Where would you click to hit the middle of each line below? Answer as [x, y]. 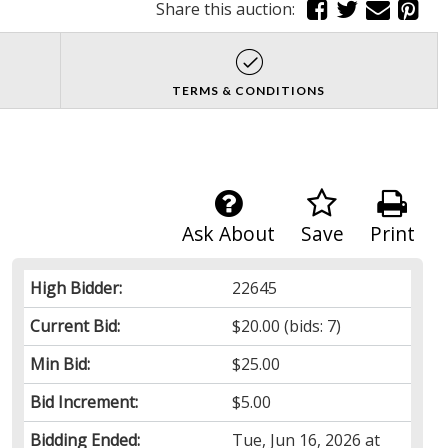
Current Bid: [74, 325]
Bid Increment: [83, 401]
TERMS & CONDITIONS [249, 90]
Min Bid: [59, 363]
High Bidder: [75, 287]
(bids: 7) [311, 325]
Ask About [228, 233]
